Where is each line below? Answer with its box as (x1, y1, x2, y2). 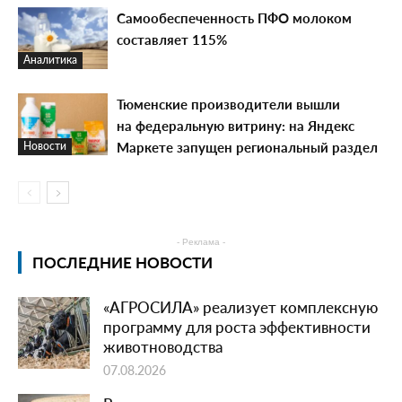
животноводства (103, 336, 223, 357)
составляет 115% (117, 30, 227, 48)
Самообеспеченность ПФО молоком (117, 8, 352, 27)
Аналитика (23, 51, 77, 67)
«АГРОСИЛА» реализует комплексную (103, 296, 378, 318)
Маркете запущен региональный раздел (117, 137, 378, 156)
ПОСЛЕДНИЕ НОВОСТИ (32, 251, 213, 273)
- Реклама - (177, 237, 225, 247)
